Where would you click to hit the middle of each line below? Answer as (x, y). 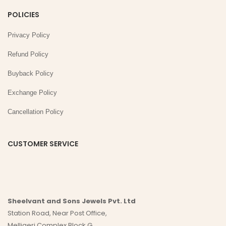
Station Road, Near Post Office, (57, 213)
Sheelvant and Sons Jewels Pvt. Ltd (72, 201)
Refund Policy (28, 54)
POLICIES (23, 14)
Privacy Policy (29, 35)
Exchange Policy (32, 92)
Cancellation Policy (36, 111)
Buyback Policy (31, 73)
